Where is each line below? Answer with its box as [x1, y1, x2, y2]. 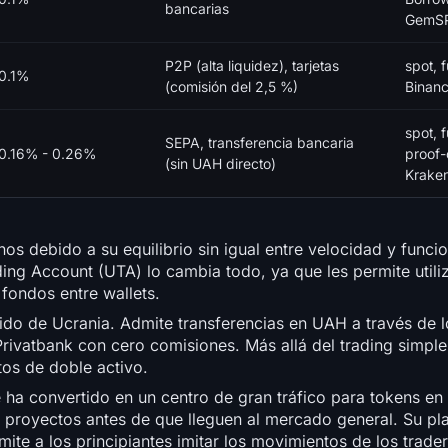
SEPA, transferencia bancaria [165, 134, 354, 152]
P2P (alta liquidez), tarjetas [165, 57, 339, 75]
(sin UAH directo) [165, 155, 276, 173]
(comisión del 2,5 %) [165, 78, 298, 96]
